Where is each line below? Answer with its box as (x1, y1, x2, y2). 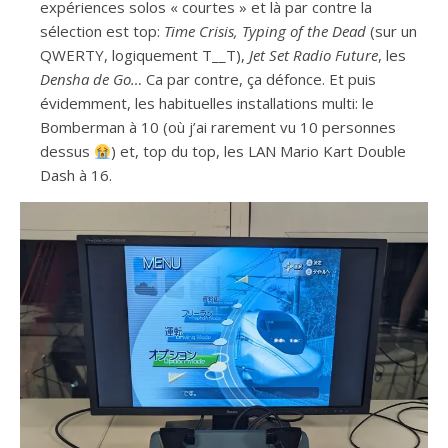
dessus (40, 141, 94, 162)
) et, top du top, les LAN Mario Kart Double (111, 141, 407, 162)
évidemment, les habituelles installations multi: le (40, 93, 374, 114)
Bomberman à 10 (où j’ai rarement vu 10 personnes (40, 117, 396, 138)
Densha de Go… (40, 69, 146, 90)
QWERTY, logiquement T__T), (40, 45, 249, 66)
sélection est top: (40, 21, 164, 42)
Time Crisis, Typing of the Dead (164, 21, 366, 42)
